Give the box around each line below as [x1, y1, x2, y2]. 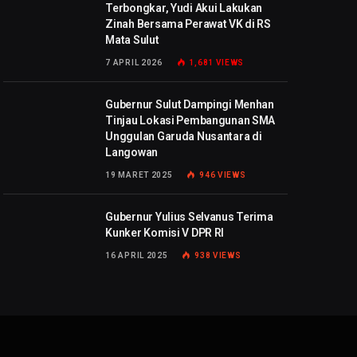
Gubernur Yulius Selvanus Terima [105, 210, 273, 224]
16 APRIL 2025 [105, 251, 168, 261]
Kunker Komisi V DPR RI [105, 226, 225, 240]
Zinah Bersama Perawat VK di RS [105, 18, 271, 31]
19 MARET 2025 [105, 171, 173, 180]
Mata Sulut [105, 33, 159, 47]
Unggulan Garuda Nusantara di [105, 130, 262, 143]
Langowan [105, 146, 159, 159]
